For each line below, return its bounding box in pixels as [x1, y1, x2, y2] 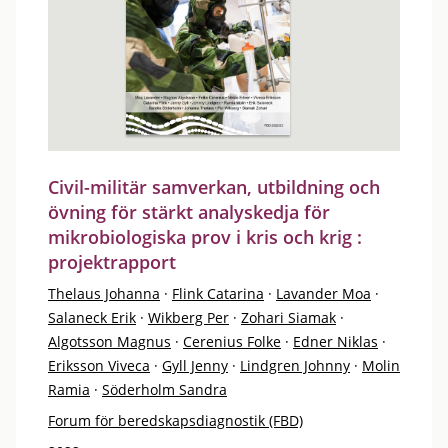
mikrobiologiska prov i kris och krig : [48, 225, 362, 249]
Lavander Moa [276, 284, 371, 303]
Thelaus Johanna [48, 284, 160, 303]
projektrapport [48, 250, 176, 274]
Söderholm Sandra [102, 380, 227, 399]
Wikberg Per [148, 308, 229, 327]
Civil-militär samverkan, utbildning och [48, 175, 380, 199]
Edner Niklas [293, 332, 378, 351]
